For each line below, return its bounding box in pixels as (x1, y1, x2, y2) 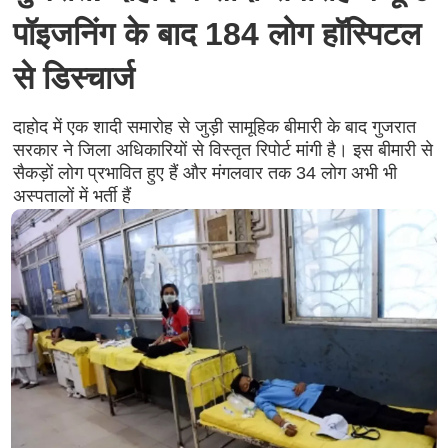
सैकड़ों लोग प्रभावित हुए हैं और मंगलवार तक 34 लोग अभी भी (12, 163, 397, 183)
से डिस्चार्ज (12, 60, 135, 96)
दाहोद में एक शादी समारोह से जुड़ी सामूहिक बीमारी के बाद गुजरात (12, 117, 416, 137)
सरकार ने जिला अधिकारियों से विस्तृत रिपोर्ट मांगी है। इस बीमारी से (12, 140, 433, 160)
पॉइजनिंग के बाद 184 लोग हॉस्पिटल (12, 16, 421, 52)
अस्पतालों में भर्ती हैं (12, 186, 131, 206)
